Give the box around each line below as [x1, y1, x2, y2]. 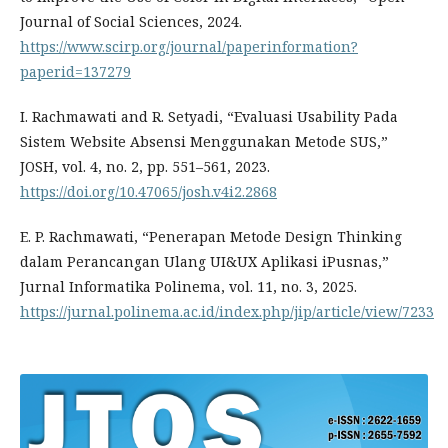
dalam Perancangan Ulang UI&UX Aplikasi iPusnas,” [20, 252, 389, 272]
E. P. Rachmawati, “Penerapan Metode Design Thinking [20, 227, 402, 247]
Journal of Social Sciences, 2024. [20, 12, 242, 32]
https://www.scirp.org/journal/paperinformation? [20, 37, 358, 57]
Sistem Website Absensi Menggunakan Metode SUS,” [20, 132, 388, 152]
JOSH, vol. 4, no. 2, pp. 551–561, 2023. [20, 157, 270, 177]
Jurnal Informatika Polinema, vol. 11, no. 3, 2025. [20, 277, 357, 297]
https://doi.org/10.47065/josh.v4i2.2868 [20, 182, 277, 202]
